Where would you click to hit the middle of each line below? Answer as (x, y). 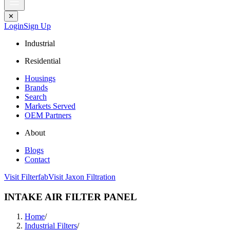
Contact (37, 159)
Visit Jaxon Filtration (82, 177)
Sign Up (37, 26)
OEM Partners (48, 115)
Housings (40, 78)
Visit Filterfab (26, 177)
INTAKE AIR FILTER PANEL (71, 197)
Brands (36, 88)
